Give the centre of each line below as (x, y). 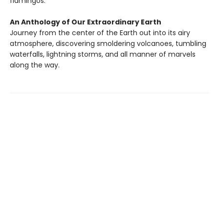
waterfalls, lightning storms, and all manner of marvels (103, 54)
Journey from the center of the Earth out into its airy (100, 33)
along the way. (35, 65)
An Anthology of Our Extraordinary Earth (86, 22)
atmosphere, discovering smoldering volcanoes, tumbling (108, 44)
